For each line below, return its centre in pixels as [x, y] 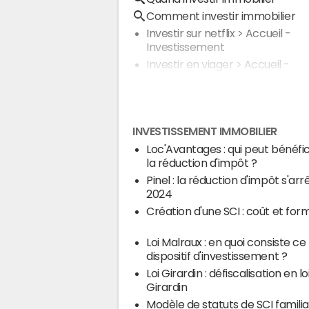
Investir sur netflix [191, 33]
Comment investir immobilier [221, 16]
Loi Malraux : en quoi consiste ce [226, 242]
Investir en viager [190, 64]
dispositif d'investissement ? [217, 256]
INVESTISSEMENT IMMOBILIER [205, 131]
